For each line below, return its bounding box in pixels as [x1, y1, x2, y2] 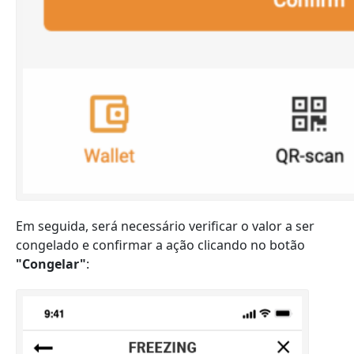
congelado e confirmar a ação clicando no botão [16, 236, 305, 254]
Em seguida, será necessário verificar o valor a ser [16, 217, 314, 235]
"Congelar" [16, 255, 86, 273]
